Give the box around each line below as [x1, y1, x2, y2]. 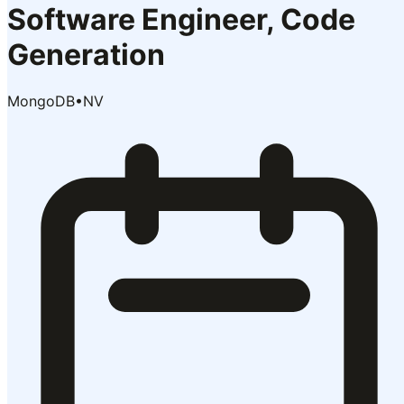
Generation [7, 37, 165, 73]
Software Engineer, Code [7, 2, 355, 38]
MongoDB [7, 91, 75, 110]
